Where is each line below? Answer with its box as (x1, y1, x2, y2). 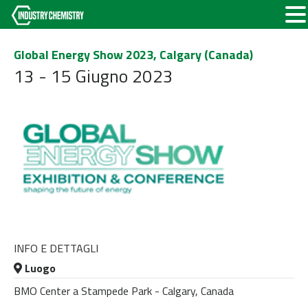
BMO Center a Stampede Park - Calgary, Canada (14, 282, 234, 299)
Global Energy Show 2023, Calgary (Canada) (14, 45, 253, 64)
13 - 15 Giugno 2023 (14, 63, 173, 89)
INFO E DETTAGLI (14, 240, 98, 256)
